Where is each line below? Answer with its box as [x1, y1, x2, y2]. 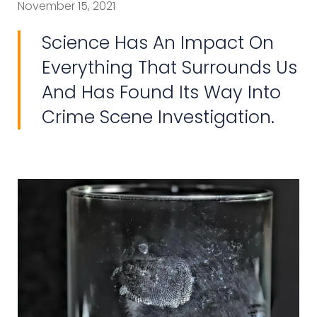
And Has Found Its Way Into [42, 79, 281, 105]
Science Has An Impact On [42, 30, 274, 55]
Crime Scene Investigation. [42, 104, 275, 129]
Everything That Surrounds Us [42, 54, 297, 80]
